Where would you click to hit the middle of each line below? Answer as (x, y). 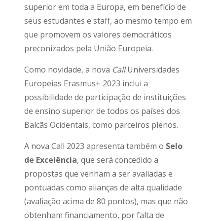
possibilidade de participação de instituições (105, 97)
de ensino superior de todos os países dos (102, 111)
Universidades (152, 70)
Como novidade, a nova (68, 70)
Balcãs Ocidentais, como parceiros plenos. (101, 125)
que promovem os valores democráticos (98, 35)
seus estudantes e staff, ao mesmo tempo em (108, 21)
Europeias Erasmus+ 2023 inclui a (86, 83)
